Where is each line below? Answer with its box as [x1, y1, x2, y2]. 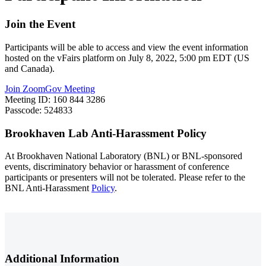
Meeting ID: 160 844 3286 [5, 94, 105, 104]
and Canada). [5, 63, 55, 74]
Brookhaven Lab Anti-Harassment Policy [5, 126, 207, 140]
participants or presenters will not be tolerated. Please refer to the [5, 172, 245, 183]
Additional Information [5, 252, 119, 265]
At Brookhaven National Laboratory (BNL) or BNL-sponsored [5, 151, 242, 161]
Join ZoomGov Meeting [5, 83, 95, 94]
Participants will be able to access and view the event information [5, 42, 248, 52]
